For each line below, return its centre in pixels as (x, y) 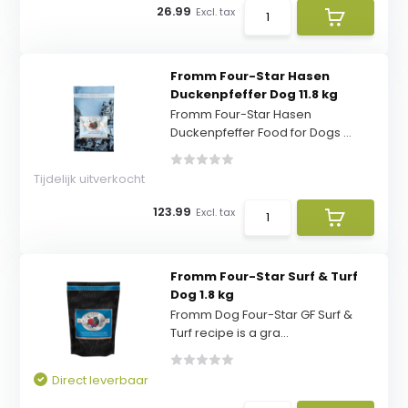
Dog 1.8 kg (202, 295)
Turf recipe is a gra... (229, 333)
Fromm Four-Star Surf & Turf (264, 276)
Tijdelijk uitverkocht (90, 179)
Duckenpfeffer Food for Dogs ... (260, 133)
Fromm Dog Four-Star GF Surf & (261, 315)
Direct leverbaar (101, 380)
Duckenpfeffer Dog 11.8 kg (254, 94)
